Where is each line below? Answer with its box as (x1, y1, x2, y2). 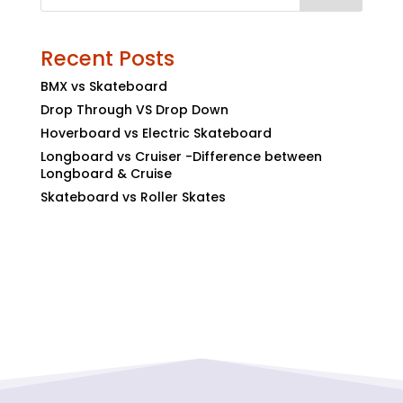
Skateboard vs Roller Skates (40, 187, 226, 206)
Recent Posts (40, 43, 175, 73)
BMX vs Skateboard (40, 76, 167, 95)
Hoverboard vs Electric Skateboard (40, 123, 272, 142)
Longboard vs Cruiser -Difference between (40, 147, 322, 166)
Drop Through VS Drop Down (40, 100, 228, 119)
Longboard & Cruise (40, 164, 172, 183)
